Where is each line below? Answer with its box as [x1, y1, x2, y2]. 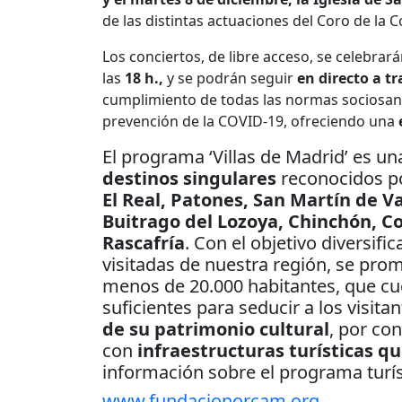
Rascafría [102, 231, 185, 256]
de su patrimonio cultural [102, 317, 329, 342]
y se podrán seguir [167, 68, 297, 89]
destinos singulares [102, 166, 281, 191]
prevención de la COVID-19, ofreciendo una [102, 111, 398, 132]
